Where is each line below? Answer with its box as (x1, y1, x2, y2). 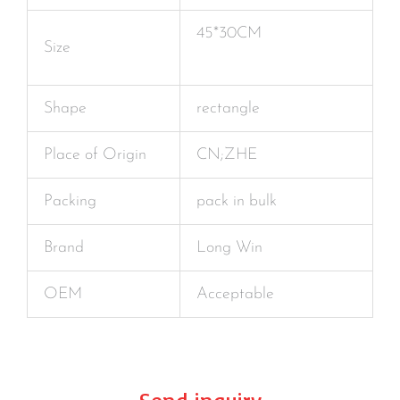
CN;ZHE (196, 146, 257, 163)
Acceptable (196, 285, 274, 303)
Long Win (196, 238, 262, 256)
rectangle (196, 99, 260, 117)
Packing (44, 192, 96, 210)
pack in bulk (196, 192, 277, 210)
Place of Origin (44, 146, 146, 163)
